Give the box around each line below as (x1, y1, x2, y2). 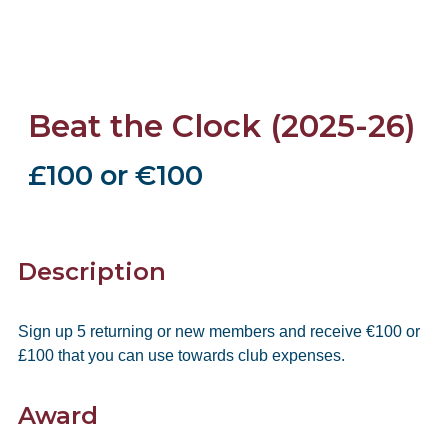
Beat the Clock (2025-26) (28, 107, 416, 145)
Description (18, 257, 166, 286)
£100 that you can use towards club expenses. (18, 347, 345, 364)
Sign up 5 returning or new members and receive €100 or (18, 323, 420, 340)
